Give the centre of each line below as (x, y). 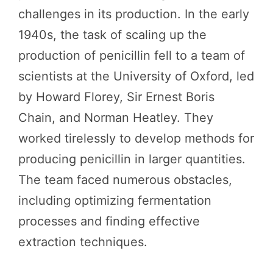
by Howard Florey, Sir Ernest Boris (116, 97)
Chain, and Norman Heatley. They (116, 118)
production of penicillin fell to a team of (132, 55)
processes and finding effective (109, 221)
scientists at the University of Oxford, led (136, 76)
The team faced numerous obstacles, (125, 180)
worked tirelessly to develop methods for (136, 138)
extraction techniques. (83, 242)
